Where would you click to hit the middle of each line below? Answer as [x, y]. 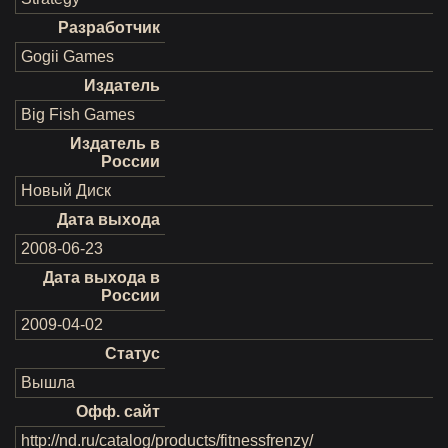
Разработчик [109, 27]
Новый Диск [66, 190]
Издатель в [115, 143]
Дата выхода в [101, 277]
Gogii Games [67, 56]
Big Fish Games [78, 114]
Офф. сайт [118, 411]
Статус [132, 353]
